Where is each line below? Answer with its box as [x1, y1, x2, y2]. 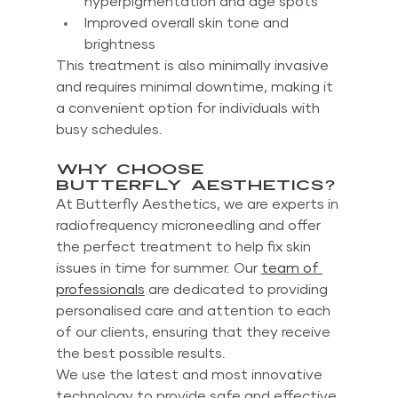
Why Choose [55, 159, 212, 179]
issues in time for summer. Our [55, 260, 261, 275]
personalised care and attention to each [55, 303, 334, 318]
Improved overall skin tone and [84, 15, 292, 30]
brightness [84, 36, 155, 52]
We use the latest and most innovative [55, 367, 326, 382]
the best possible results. [55, 346, 226, 361]
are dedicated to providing [144, 282, 331, 297]
